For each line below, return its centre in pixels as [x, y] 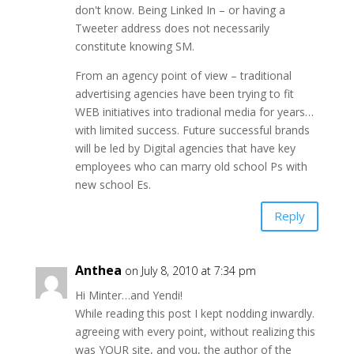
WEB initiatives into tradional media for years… [194, 111]
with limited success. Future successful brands [192, 130]
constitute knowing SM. [134, 46]
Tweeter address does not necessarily [172, 28]
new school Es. [113, 184]
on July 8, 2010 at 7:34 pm [190, 270]
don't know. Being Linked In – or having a [180, 9]
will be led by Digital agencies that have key [185, 148]
